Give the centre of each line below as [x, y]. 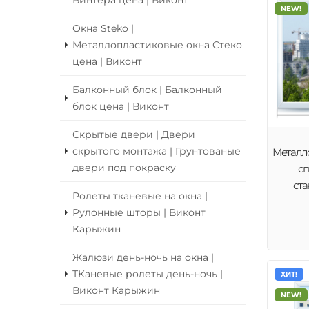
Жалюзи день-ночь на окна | [143, 257]
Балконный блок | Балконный [147, 90]
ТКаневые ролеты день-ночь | [148, 274]
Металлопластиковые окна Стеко [157, 45]
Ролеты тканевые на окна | [140, 196]
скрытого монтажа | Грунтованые [157, 151]
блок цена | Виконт [121, 106]
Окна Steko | [103, 28]
